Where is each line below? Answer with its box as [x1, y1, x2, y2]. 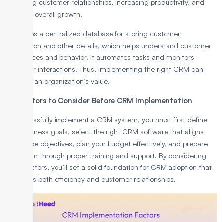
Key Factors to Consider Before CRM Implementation [5, 96, 194, 106]
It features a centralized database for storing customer [5, 29, 180, 39]
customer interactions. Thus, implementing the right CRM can [5, 64, 203, 74]
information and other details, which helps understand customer [5, 41, 211, 51]
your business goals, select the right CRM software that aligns [5, 127, 204, 137]
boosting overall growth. [5, 9, 84, 19]
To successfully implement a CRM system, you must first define [5, 115, 207, 125]
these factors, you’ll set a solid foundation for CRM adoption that [5, 163, 212, 172]
